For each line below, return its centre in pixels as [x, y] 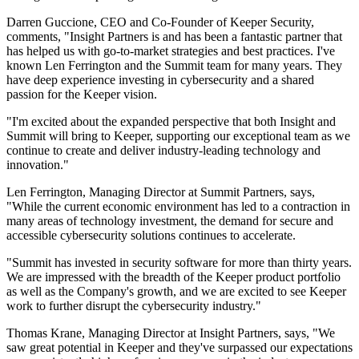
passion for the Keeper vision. [82, 95]
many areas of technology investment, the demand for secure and [170, 221]
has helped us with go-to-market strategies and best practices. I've [171, 51]
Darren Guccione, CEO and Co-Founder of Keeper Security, [160, 22]
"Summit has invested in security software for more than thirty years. [179, 263]
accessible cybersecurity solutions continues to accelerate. [151, 236]
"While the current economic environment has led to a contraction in [178, 207]
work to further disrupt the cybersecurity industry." [134, 306]
